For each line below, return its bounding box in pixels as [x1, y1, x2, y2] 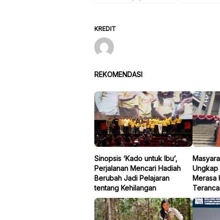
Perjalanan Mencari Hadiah [94, 164, 181, 172]
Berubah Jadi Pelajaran [94, 173, 169, 182]
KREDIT [94, 25, 116, 32]
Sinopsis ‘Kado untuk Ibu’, [94, 154, 177, 163]
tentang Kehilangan [94, 183, 156, 192]
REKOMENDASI [94, 70, 142, 79]
